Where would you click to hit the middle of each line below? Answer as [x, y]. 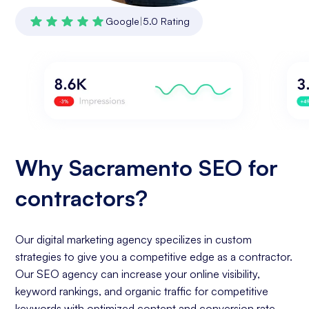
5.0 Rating [167, 21]
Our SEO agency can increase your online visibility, [138, 274]
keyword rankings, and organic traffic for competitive [142, 291]
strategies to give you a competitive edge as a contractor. [154, 257]
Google [123, 21]
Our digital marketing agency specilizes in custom [134, 240]
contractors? [82, 198]
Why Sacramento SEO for [147, 168]
